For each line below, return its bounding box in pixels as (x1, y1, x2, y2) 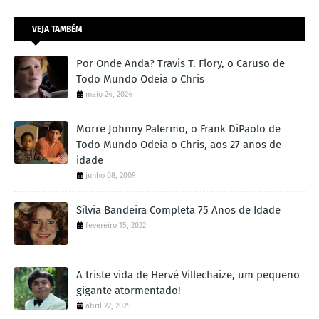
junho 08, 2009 (85, 171, 136, 181)
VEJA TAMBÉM (32, 24, 82, 35)
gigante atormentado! (76, 284, 181, 298)
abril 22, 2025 (85, 301, 131, 311)
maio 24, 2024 (85, 90, 132, 100)
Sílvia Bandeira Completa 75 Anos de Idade (76, 204, 281, 217)
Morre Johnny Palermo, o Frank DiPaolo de (76, 122, 281, 136)
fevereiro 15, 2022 (85, 221, 146, 231)
